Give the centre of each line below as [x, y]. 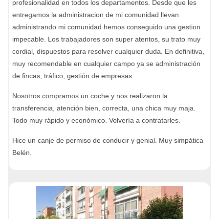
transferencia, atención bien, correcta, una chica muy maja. [104, 108]
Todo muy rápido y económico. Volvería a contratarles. [96, 120]
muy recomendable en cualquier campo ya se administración [106, 64]
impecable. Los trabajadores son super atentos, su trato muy [106, 39]
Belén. [22, 153]
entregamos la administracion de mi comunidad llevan [96, 15]
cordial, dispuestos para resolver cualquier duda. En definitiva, [108, 51]
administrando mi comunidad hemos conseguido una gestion [106, 27]
